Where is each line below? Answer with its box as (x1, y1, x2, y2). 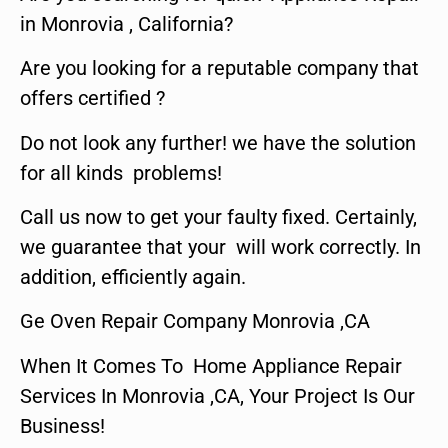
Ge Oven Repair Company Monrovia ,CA (20, 309, 370, 334)
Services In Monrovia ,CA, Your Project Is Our (20, 383, 415, 408)
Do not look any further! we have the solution (20, 130, 416, 155)
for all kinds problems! (20, 160, 222, 185)
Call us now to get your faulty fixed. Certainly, (20, 204, 417, 229)
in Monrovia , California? (20, 11, 233, 36)
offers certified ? (20, 86, 165, 111)
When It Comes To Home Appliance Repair (20, 353, 402, 378)
